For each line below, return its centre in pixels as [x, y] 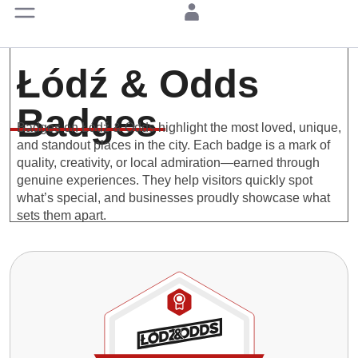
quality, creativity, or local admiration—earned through [168, 163]
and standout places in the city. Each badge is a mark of [173, 145]
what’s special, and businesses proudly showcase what [173, 198]
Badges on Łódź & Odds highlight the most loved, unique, [179, 128]
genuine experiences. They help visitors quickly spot [165, 181]
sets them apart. [62, 216]
